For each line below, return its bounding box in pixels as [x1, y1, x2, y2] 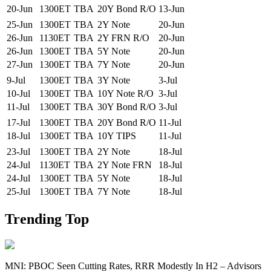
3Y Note [97, 74, 130, 85]
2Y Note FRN [97, 159, 152, 170]
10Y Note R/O [97, 88, 154, 99]
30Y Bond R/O [97, 101, 156, 112]
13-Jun [158, 3, 184, 14]
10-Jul [7, 88, 30, 99]
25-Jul [7, 186, 30, 197]
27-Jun [7, 59, 33, 70]
